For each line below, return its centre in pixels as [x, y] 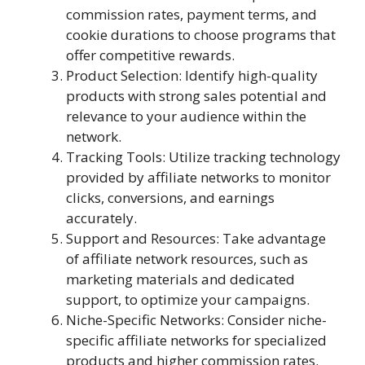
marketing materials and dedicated [180, 279]
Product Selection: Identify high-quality [192, 75]
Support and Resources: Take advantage [196, 238]
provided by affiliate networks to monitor [198, 177]
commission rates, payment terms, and [191, 14]
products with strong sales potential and [196, 95]
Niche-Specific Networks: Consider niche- [196, 319]
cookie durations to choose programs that [201, 34]
